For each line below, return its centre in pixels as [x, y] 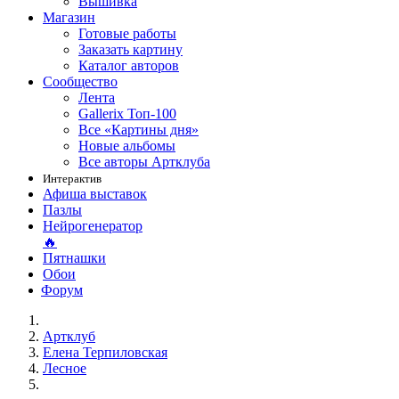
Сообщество [80, 81]
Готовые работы [127, 33]
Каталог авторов [129, 65]
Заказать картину [130, 49]
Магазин [69, 17]
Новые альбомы [127, 146]
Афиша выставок [95, 194]
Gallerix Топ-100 [127, 114]
